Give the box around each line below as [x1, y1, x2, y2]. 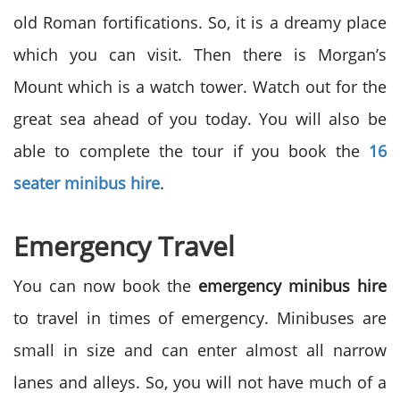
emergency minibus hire [198, 275, 387, 296]
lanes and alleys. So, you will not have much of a [13, 371, 387, 393]
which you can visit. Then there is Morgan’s [13, 44, 387, 65]
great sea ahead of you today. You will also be [13, 108, 387, 129]
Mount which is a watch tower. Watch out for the [13, 76, 387, 97]
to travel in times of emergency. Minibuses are [13, 307, 387, 329]
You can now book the [13, 275, 198, 296]
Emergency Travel [13, 228, 235, 264]
